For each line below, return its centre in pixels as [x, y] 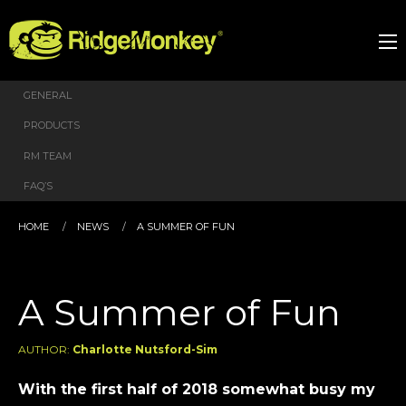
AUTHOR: [45, 350]
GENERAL [48, 95]
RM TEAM [48, 155]
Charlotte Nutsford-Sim [145, 350]
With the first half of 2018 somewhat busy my [197, 390]
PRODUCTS [52, 126]
